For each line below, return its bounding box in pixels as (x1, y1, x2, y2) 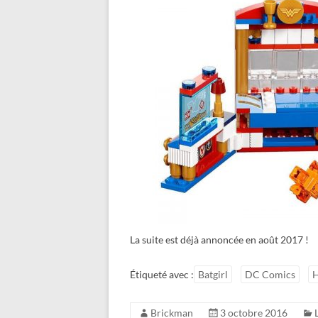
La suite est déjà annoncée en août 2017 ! (130, 234, 309, 246)
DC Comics (245, 268, 295, 280)
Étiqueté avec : (130, 268, 194, 280)
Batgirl (198, 268, 228, 280)
